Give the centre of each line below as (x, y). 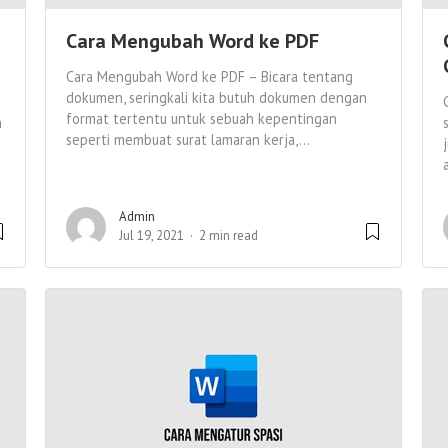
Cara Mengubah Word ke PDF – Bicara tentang (209, 77)
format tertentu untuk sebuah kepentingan (201, 119)
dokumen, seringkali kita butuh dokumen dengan (216, 98)
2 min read (228, 236)
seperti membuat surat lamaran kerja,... (188, 140)
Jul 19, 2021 (151, 236)
